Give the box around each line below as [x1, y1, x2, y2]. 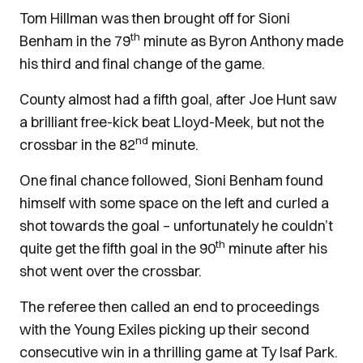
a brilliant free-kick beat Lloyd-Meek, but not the [19, 113, 324, 131]
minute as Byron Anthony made [140, 32, 344, 50]
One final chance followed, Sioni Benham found [19, 171, 323, 190]
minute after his [225, 239, 327, 258]
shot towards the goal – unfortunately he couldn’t [19, 216, 333, 235]
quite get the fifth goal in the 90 [19, 239, 216, 258]
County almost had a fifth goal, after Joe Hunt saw [19, 90, 337, 109]
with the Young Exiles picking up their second [19, 320, 310, 339]
